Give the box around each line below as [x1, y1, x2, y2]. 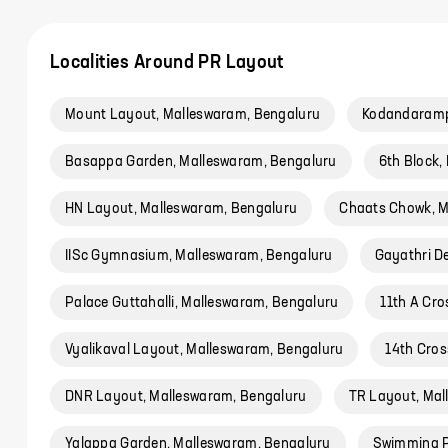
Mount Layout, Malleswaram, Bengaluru [65, 108, 321, 122]
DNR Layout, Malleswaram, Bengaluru [65, 390, 307, 404]
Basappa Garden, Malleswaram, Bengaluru [65, 155, 337, 169]
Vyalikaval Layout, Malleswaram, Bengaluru [65, 343, 344, 357]
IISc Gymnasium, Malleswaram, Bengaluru [65, 249, 333, 263]
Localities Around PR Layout [50, 54, 284, 72]
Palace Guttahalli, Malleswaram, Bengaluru [65, 296, 339, 310]
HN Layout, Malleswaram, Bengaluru [65, 202, 298, 216]
